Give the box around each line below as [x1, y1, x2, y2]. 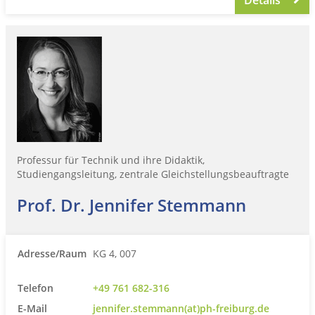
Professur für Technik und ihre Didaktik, [17, 153, 205, 167]
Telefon [18, 281, 53, 295]
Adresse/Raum [18, 246, 86, 260]
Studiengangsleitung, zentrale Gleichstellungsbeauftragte [17, 167, 289, 181]
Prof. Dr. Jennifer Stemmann [17, 193, 246, 217]
